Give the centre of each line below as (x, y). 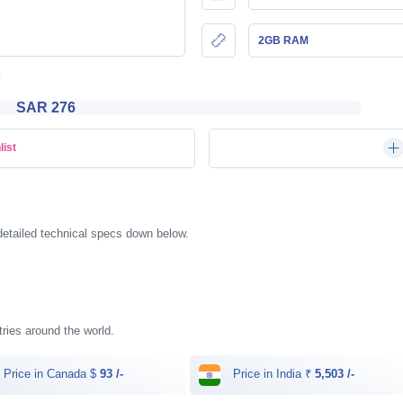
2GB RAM (283, 40)
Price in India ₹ (273, 374)
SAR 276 (46, 107)
